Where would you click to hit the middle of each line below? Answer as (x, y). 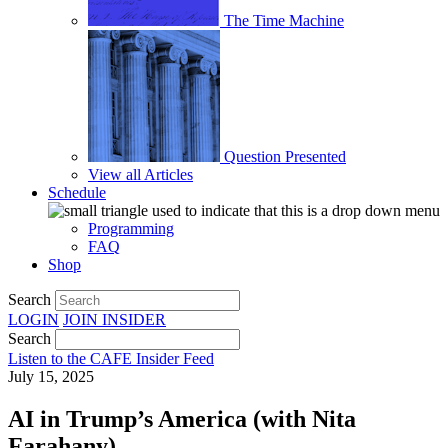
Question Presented (285, 156)
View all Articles (140, 174)
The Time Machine (284, 20)
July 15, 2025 (51, 376)
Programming (131, 228)
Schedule (77, 192)
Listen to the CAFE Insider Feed (111, 358)
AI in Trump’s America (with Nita (182, 418)
